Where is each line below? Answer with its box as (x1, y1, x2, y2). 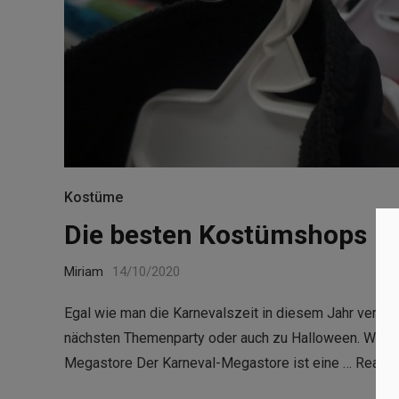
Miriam (64, 263, 103, 280)
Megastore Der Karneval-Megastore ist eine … (64, 354, 355, 371)
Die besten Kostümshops (64, 218, 367, 250)
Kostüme (64, 188, 123, 206)
